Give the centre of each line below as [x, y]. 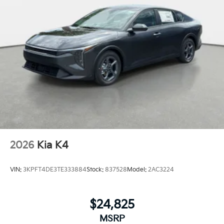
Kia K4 [53, 145]
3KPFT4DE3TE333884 [55, 170]
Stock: [96, 170]
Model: [137, 170]
